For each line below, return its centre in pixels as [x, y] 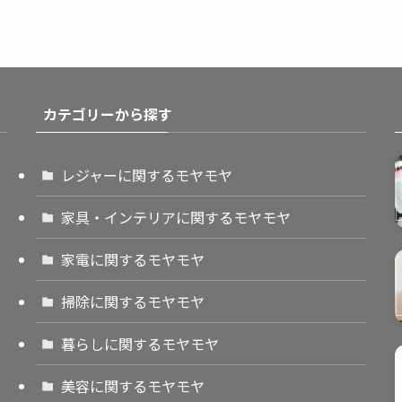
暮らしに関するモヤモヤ [140, 344]
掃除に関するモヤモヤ [133, 301]
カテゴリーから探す [108, 114]
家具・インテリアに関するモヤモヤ [176, 217]
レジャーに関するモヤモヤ [147, 175]
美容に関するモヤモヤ [133, 386]
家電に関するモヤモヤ [133, 259]
